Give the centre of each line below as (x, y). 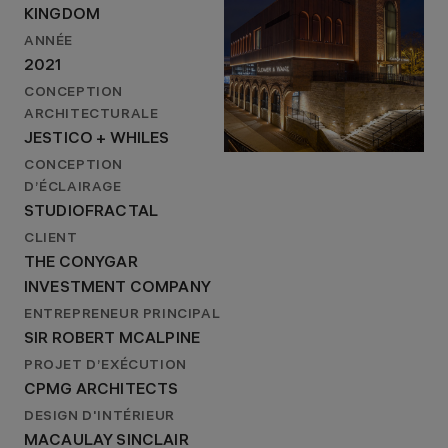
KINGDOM (62, 15)
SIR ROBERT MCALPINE (112, 339)
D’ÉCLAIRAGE (73, 188)
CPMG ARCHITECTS (101, 390)
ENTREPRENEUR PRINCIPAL (122, 315)
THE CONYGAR (81, 263)
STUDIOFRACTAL (91, 212)
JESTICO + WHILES (97, 139)
